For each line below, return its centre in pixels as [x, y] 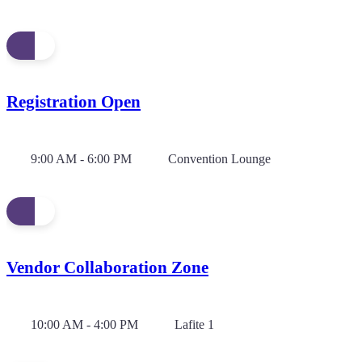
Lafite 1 [194, 324]
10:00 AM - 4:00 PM [84, 324]
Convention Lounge [219, 158]
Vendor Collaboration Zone [107, 267]
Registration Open [74, 101]
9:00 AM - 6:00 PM [81, 158]
